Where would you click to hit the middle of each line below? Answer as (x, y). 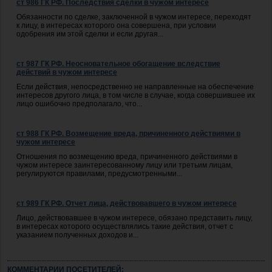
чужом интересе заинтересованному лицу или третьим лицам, (124, 165)
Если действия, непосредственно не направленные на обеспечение (135, 87)
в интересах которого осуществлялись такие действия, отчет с (125, 226)
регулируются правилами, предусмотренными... (99, 173)
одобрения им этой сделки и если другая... (90, 34)
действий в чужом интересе (67, 72)
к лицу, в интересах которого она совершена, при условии (116, 25)
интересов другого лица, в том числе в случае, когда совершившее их (136, 95)
